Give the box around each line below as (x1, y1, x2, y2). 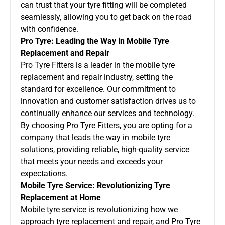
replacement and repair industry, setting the (21, 72, 173, 82)
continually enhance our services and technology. (21, 108, 194, 118)
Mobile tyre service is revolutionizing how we (21, 204, 178, 214)
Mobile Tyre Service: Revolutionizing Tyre (21, 180, 170, 190)
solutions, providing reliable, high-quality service (21, 144, 189, 154)
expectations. (21, 168, 68, 178)
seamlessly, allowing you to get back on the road (21, 12, 192, 22)
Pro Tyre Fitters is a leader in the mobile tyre (21, 60, 175, 70)
